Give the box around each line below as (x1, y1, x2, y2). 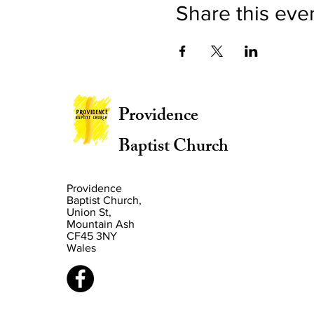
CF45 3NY (67, 230, 117, 242)
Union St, (67, 206, 111, 218)
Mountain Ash (67, 218, 135, 230)
